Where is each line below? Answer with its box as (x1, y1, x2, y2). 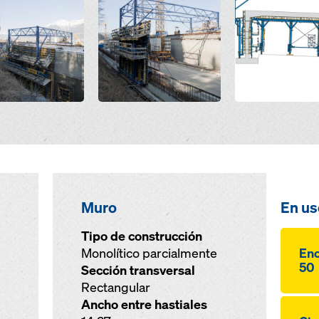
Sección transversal (80, 262, 195, 278)
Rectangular (80, 279, 150, 296)
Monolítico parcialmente (80, 245, 217, 261)
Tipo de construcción (80, 228, 202, 244)
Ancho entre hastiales (80, 296, 207, 313)
